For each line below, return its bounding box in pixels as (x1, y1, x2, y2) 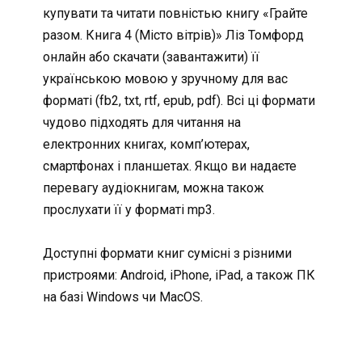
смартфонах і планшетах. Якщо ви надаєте (42, 158, 297, 175)
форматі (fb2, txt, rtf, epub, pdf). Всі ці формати (42, 93, 315, 109)
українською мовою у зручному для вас (42, 71, 288, 87)
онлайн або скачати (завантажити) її (42, 49, 259, 65)
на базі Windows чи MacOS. (42, 289, 203, 305)
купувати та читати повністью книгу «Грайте (42, 6, 308, 22)
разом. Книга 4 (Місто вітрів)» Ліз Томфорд (42, 27, 304, 44)
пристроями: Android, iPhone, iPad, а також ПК (42, 267, 315, 284)
